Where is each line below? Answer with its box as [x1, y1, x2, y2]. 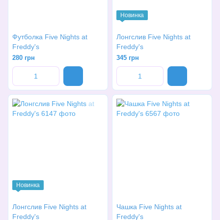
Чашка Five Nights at [116, 203, 182, 211]
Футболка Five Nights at [12, 33, 87, 41]
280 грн [12, 54, 35, 61]
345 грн [116, 54, 139, 61]
